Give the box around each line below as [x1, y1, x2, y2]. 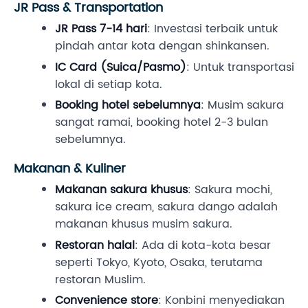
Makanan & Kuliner [14, 159, 126, 179]
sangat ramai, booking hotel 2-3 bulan [55, 113, 268, 132]
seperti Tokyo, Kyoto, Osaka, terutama [55, 253, 263, 272]
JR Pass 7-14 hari [55, 19, 147, 38]
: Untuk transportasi [186, 58, 294, 76]
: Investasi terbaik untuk [147, 19, 278, 38]
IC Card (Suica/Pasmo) [55, 58, 186, 76]
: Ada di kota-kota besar [135, 236, 271, 254]
